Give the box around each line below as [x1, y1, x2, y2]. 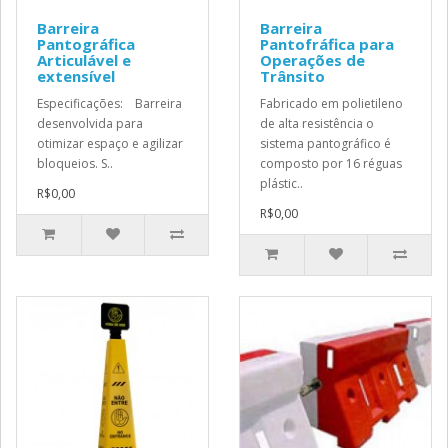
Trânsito [260, 66, 325, 86]
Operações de [260, 50, 365, 70]
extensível [37, 66, 115, 86]
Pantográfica [37, 34, 135, 54]
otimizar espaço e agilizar [37, 135, 183, 152]
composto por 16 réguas [260, 155, 402, 172]
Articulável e [37, 50, 131, 70]
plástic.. [260, 175, 303, 192]
